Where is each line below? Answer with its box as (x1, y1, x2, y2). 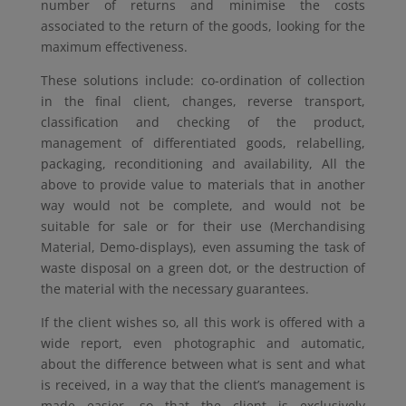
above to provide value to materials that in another (40, 176, 366, 194)
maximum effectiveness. (40, 38, 188, 56)
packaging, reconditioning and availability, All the (40, 155, 366, 173)
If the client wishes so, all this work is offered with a (40, 314, 366, 332)
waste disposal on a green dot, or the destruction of (40, 259, 366, 277)
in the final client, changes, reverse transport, (40, 92, 366, 111)
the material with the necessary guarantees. (40, 280, 309, 298)
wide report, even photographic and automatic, (40, 334, 366, 353)
